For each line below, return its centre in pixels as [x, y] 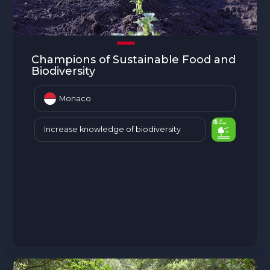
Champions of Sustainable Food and [134, 60]
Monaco [75, 98]
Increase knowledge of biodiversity [113, 130]
